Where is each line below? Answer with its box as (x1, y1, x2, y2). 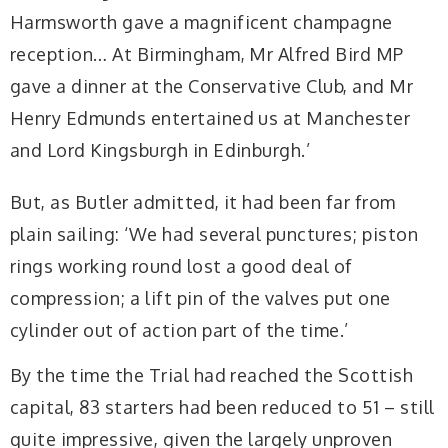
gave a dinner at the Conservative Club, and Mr (10, 75, 414, 98)
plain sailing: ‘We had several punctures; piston (10, 222, 419, 245)
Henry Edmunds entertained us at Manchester (10, 107, 411, 130)
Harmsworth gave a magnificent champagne (10, 11, 393, 34)
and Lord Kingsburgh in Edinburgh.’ (10, 139, 311, 162)
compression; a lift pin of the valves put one (10, 286, 391, 309)
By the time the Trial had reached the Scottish (10, 364, 414, 387)
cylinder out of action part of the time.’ (10, 318, 349, 341)
